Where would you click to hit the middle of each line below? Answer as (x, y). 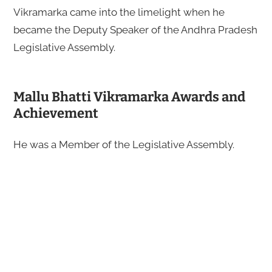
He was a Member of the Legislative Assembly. (124, 144)
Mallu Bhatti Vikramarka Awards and (129, 97)
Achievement (56, 113)
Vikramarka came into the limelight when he (119, 12)
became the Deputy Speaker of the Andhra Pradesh (135, 29)
